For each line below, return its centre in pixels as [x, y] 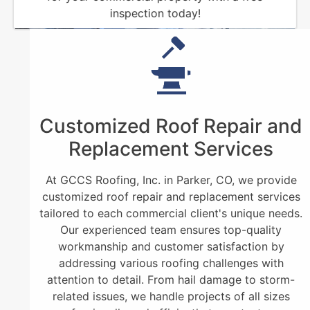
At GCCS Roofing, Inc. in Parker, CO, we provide [155, 180]
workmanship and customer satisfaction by [155, 246]
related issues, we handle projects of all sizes [155, 296]
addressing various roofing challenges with [155, 263]
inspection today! [155, 13]
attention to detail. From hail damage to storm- [155, 279]
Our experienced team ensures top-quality [155, 229]
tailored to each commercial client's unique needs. [155, 213]
